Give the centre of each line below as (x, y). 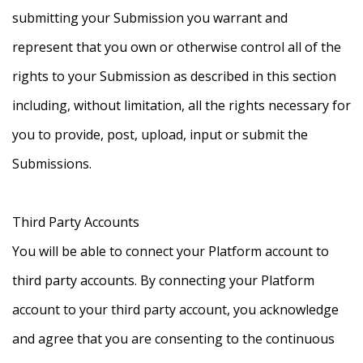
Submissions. (52, 164)
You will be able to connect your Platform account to (171, 252)
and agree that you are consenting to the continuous (173, 339)
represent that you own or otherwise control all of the (177, 47)
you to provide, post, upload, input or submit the (160, 135)
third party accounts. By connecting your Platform (163, 281)
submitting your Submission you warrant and (150, 18)
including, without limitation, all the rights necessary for (181, 106)
